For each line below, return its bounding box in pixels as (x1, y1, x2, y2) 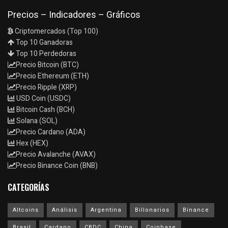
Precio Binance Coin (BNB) (16, 160, 98, 172)
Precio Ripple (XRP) (16, 82, 77, 93)
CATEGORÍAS (8, 181, 49, 194)
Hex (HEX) (15, 138, 48, 149)
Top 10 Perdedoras (14, 48, 76, 60)
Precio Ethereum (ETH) (16, 71, 89, 82)
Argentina (91, 206, 122, 215)
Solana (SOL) (15, 116, 58, 127)
